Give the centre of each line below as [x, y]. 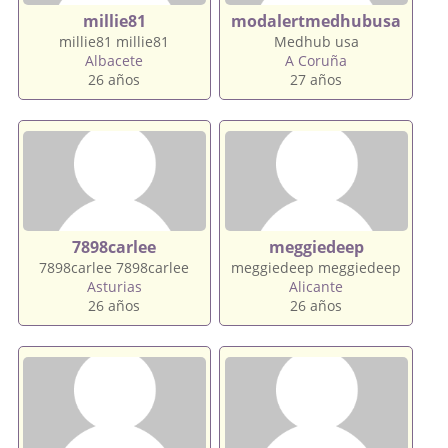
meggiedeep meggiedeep [316, 267]
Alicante [316, 286]
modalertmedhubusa [316, 20]
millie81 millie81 [114, 41]
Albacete [114, 60]
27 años [316, 79]
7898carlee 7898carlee [114, 267]
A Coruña [316, 60]
